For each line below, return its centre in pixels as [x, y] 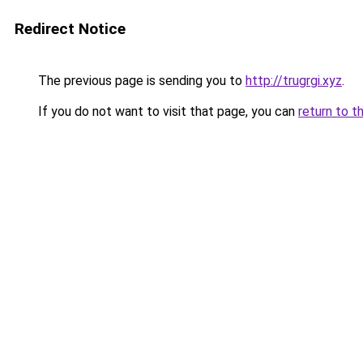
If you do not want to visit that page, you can [167, 111]
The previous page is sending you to [140, 81]
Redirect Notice [70, 29]
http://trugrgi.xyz [294, 81]
